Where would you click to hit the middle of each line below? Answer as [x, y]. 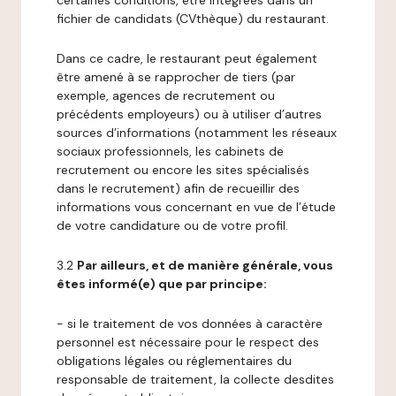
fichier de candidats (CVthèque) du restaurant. [193, 19]
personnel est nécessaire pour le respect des [188, 342]
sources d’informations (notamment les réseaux [197, 133]
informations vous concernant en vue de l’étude [196, 207]
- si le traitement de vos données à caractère [190, 324]
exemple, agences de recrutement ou [166, 95]
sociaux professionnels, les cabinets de [170, 151]
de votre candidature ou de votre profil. [172, 225]
